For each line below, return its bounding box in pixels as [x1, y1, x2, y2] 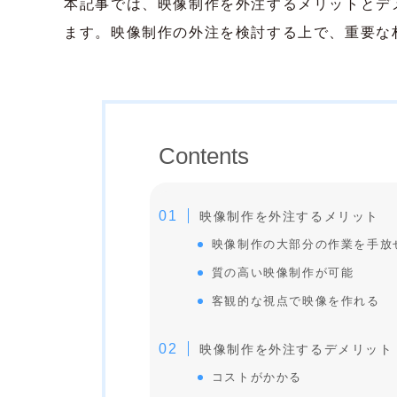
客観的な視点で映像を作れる [211, 294, 380, 307]
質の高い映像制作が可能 [211, 266, 354, 279]
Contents [159, 143, 250, 169]
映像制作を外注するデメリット [199, 342, 393, 357]
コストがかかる [211, 370, 303, 385]
